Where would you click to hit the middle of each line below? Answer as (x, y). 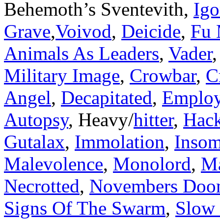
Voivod (83, 31)
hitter (153, 119)
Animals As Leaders (82, 53)
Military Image (62, 75)
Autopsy (36, 119)
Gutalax (34, 141)
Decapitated (107, 97)
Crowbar (163, 75)
